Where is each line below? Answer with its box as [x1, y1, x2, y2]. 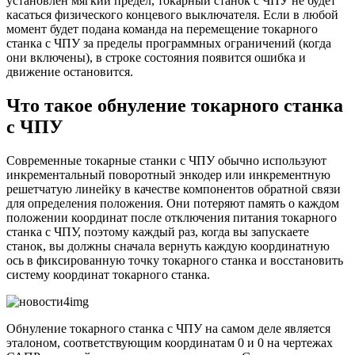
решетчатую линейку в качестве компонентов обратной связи [6, 181, 341, 196]
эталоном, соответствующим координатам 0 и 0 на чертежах [6, 335, 333, 349]
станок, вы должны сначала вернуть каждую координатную [6, 239, 330, 253]
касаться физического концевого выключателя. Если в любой [6, 7, 338, 21]
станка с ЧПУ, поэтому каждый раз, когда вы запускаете [6, 224, 309, 239]
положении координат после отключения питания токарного [6, 210, 337, 224]
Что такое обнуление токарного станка [6, 94, 343, 116]
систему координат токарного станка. [6, 267, 210, 281]
